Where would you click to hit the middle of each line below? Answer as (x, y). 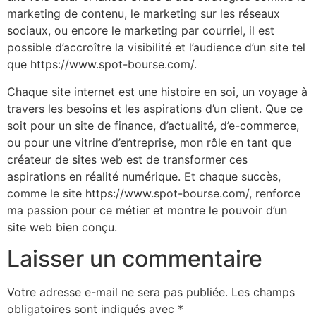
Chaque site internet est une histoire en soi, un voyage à (157, 91)
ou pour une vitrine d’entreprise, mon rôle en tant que (149, 142)
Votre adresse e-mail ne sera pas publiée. (117, 292)
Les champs (263, 292)
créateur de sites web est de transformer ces (127, 159)
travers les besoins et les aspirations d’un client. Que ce (155, 108)
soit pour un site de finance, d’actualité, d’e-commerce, (153, 125)
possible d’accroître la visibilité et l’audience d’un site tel (156, 48)
